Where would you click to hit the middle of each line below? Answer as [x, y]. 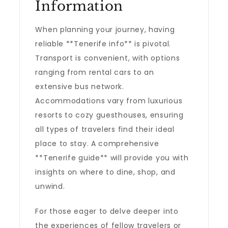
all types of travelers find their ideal [105, 129]
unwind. [50, 186]
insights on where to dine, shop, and [105, 172]
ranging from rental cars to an [95, 72]
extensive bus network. [80, 87]
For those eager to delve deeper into [107, 211]
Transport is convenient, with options [108, 58]
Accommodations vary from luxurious [109, 101]
